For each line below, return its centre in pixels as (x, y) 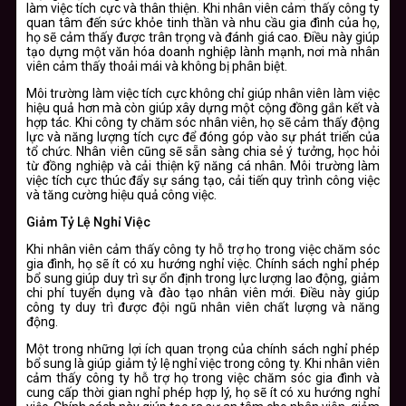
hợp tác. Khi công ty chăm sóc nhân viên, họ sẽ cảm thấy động (203, 122)
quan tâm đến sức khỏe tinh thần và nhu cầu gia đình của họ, (203, 22)
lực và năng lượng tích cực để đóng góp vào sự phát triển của (203, 136)
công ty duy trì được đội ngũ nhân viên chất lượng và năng (203, 307)
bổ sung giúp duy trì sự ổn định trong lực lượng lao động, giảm (203, 278)
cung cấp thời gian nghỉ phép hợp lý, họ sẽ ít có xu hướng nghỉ (203, 392)
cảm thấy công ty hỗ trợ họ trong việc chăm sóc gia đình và (203, 377)
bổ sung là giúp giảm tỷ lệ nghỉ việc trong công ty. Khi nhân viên (203, 363)
